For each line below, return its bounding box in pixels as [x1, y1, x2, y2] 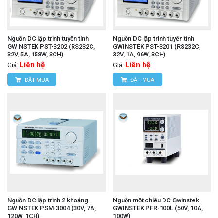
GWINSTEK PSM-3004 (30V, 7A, [7, 204, 96, 212]
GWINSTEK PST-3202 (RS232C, [7, 43, 95, 51]
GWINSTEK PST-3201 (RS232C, [112, 43, 200, 51]
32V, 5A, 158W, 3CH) [7, 51, 63, 58]
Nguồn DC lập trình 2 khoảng [7, 196, 88, 204]
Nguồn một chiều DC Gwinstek [112, 196, 199, 204]
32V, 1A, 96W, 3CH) [112, 51, 165, 58]
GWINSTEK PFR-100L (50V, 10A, [112, 204, 203, 212]
